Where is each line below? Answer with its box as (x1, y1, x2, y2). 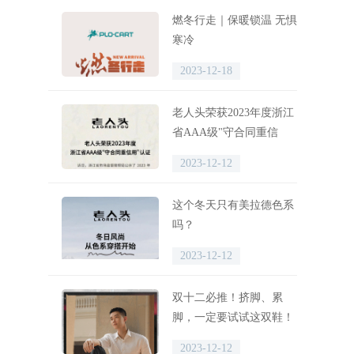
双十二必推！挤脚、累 (172, 292, 283, 303)
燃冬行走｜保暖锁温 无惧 (172, 14, 297, 26)
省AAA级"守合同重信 (172, 126, 278, 138)
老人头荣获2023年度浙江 (172, 107, 294, 119)
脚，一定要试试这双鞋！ (172, 311, 294, 323)
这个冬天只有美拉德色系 (172, 199, 294, 211)
